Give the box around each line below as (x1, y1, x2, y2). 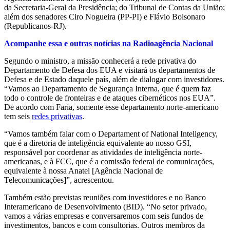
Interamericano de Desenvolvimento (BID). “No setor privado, (4, 202, 207, 212)
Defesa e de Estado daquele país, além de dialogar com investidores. (4, 75, 224, 84)
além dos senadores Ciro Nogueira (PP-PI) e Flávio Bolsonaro (4, 12, 205, 22)
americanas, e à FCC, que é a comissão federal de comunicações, (4, 157, 214, 166)
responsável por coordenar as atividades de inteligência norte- (4, 148, 202, 157)
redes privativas (32, 112, 82, 121)
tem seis (4, 112, 32, 121)
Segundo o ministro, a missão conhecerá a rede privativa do (4, 56, 196, 66)
